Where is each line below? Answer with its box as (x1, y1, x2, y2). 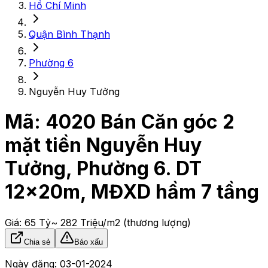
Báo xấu (74, 237, 103, 246)
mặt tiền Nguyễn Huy (5, 133, 202, 157)
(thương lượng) (123, 216, 191, 229)
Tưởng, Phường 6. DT (5, 157, 202, 181)
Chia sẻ (24, 237, 50, 246)
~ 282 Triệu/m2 (51, 216, 120, 229)
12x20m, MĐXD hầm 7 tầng (5, 180, 259, 204)
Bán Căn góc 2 (100, 110, 234, 134)
